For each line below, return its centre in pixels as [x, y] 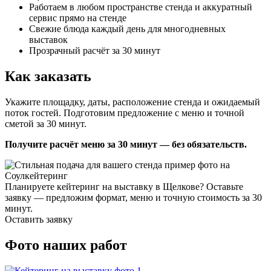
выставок [48, 40]
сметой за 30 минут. [46, 124]
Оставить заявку [39, 220]
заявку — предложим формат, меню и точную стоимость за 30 [133, 198]
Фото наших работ [66, 245]
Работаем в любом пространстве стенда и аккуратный [141, 7]
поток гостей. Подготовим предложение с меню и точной [125, 113]
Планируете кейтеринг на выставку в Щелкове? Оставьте [124, 187]
